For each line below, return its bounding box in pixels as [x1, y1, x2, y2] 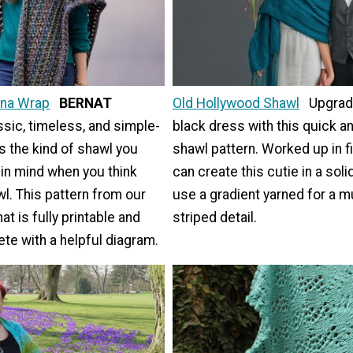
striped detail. [173, 209, 257, 225]
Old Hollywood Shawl [173, 95, 299, 111]
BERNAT [59, 95, 113, 111]
